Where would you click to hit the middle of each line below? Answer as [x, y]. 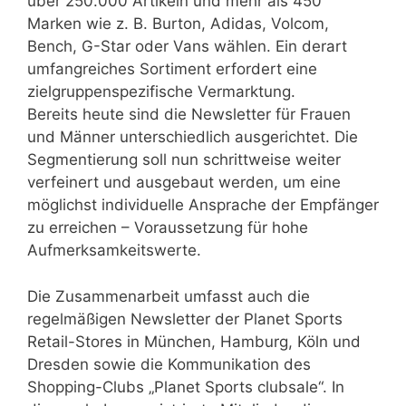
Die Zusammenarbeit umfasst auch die [169, 296]
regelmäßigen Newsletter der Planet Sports [185, 319]
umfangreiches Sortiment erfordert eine [172, 69]
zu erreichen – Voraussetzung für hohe [168, 227]
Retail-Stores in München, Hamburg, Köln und [194, 341]
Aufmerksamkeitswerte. [114, 250]
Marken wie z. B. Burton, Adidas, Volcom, [178, 24]
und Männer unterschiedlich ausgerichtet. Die [193, 137]
